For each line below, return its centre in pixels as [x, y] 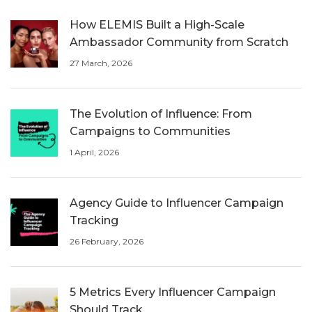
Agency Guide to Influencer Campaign [177, 203]
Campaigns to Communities [150, 132]
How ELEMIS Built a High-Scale [157, 25]
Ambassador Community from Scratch [179, 42]
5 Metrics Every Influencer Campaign [173, 292]
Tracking [94, 221]
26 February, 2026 [107, 242]
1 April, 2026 [94, 153]
